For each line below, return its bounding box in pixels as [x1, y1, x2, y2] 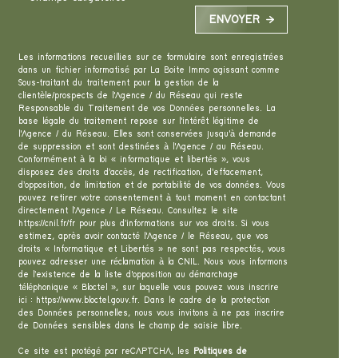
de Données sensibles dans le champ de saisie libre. [18, 321, 242, 331]
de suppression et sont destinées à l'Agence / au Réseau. [18, 142, 264, 152]
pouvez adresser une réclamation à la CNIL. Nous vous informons [18, 257, 288, 267]
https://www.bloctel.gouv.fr [35, 296, 137, 305]
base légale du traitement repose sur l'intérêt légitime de [18, 117, 259, 126]
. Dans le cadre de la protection [137, 296, 270, 305]
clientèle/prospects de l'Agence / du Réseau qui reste [18, 91, 243, 101]
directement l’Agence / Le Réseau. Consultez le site [18, 206, 238, 216]
